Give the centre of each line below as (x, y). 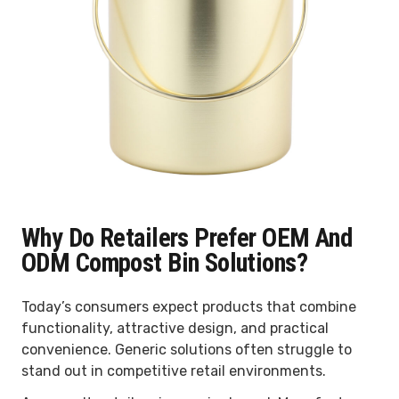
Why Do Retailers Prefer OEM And (187, 237)
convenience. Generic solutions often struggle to (187, 349)
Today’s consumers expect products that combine (189, 306)
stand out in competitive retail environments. (174, 370)
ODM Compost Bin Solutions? (165, 262)
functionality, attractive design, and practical (175, 328)
